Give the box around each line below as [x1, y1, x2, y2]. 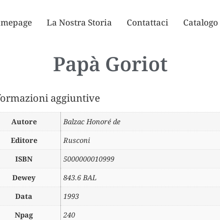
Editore [10, 136, 37, 145]
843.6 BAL [63, 173, 97, 182]
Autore [11, 117, 37, 126]
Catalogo [183, 16, 219, 28]
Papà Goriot [53, 50, 167, 77]
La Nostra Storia [47, 16, 112, 28]
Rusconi [63, 136, 90, 145]
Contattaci [127, 16, 169, 28]
